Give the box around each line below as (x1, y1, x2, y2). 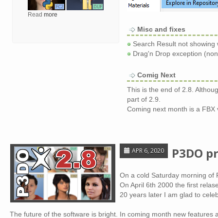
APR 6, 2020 (130, 146, 164, 155)
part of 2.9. (127, 95, 161, 103)
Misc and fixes (137, 25, 185, 33)
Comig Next (137, 71, 176, 79)
